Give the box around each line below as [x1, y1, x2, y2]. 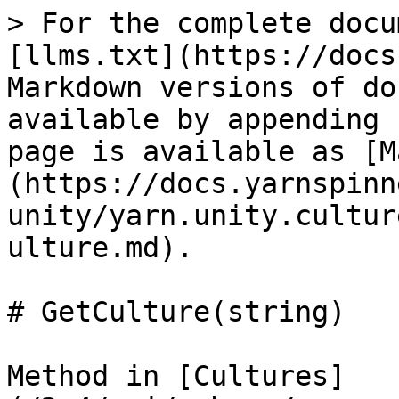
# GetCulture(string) [7, 296, 346, 328]
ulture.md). [7, 232, 193, 264]
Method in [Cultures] [7, 360, 346, 392]
